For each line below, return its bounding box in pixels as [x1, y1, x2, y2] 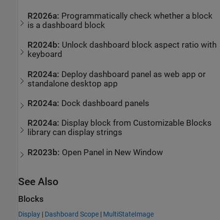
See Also [18, 175, 58, 188]
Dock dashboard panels [61, 98, 150, 108]
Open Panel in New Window [62, 147, 164, 157]
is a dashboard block [27, 20, 106, 30]
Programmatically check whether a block [61, 11, 213, 21]
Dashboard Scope [45, 210, 99, 219]
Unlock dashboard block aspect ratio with [62, 40, 217, 50]
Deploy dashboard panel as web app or [61, 69, 206, 79]
